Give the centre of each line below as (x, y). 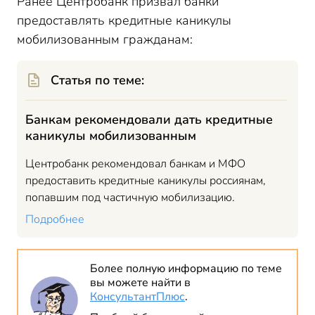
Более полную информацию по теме (186, 269)
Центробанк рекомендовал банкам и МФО (135, 164)
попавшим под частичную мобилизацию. (130, 198)
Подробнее (55, 219)
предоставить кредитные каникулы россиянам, (146, 181)
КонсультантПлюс (137, 297)
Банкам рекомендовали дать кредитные (149, 120)
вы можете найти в (140, 283)
